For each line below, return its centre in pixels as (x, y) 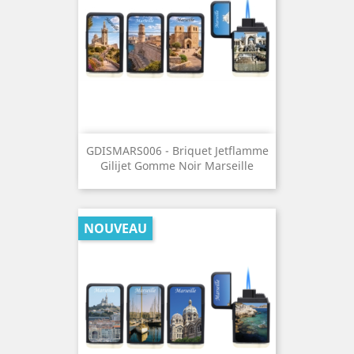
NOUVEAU (115, 228)
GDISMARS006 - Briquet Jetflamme (177, 151)
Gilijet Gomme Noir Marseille (177, 166)
